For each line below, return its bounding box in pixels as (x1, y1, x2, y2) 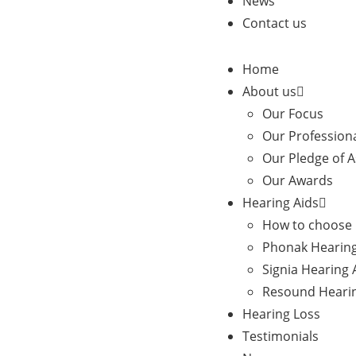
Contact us (242, 14, 307, 32)
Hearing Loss (242, 305, 320, 323)
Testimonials (242, 327, 319, 345)
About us (242, 83, 296, 100)
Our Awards (262, 172, 333, 189)
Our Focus (262, 105, 323, 122)
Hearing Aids (242, 194, 319, 211)
